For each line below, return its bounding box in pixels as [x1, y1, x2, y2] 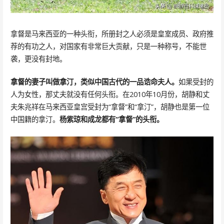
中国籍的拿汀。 [10, 114, 59, 124]
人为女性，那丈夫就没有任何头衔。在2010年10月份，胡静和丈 [10, 89, 209, 99]
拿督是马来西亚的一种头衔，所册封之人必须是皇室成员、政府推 [10, 28, 213, 38]
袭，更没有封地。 [10, 53, 66, 63]
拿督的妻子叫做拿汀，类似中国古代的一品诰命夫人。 [10, 77, 178, 87]
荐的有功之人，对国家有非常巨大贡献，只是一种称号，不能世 [10, 41, 206, 51]
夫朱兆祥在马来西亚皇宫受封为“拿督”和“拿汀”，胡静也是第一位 [10, 102, 209, 112]
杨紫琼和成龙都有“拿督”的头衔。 [59, 114, 163, 124]
